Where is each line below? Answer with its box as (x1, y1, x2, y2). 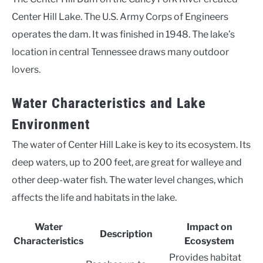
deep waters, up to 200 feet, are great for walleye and (12, 157, 242, 168)
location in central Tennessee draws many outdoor (12, 46, 229, 58)
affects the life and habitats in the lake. (12, 192, 177, 203)
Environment (12, 116, 90, 133)
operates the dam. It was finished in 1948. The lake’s (12, 29, 235, 40)
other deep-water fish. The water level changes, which (12, 174, 243, 186)
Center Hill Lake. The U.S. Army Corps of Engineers (12, 11, 228, 22)
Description (100, 228, 153, 240)
